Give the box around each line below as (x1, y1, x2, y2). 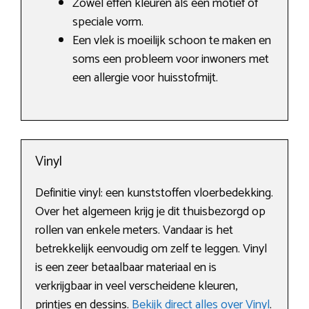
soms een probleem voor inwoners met (72, 49, 269, 70)
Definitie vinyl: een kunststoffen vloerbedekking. (35, 183, 273, 204)
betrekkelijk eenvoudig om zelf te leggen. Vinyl (35, 239, 267, 260)
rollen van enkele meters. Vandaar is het (35, 220, 233, 241)
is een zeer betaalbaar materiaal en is (35, 257, 217, 279)
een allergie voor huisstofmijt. (72, 68, 218, 89)
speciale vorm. (72, 12, 143, 33)
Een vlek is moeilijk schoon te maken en (72, 30, 271, 52)
